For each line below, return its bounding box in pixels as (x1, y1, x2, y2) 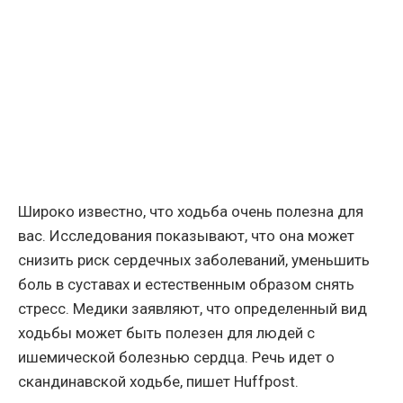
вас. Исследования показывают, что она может (18, 227, 354, 246)
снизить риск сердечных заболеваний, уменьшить (18, 251, 370, 270)
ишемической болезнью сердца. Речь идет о (18, 348, 335, 367)
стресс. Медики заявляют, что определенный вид (18, 300, 367, 318)
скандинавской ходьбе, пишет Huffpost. (18, 372, 299, 391)
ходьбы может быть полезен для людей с (18, 324, 315, 343)
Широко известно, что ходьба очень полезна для (18, 202, 363, 221)
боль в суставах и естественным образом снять (18, 275, 354, 294)
